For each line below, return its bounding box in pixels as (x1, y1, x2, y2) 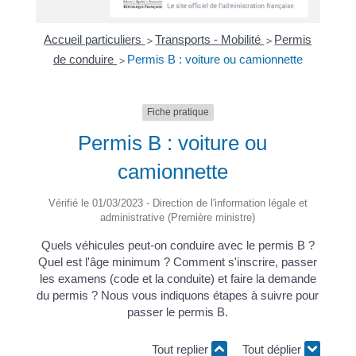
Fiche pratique (146, 106, 209, 118)
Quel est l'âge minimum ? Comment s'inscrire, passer (38, 254, 318, 269)
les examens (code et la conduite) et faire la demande (39, 271, 316, 285)
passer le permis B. (127, 304, 229, 319)
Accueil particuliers (44, 33, 145, 47)
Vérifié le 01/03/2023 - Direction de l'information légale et (48, 196, 308, 209)
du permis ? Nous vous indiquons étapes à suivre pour (37, 288, 319, 302)
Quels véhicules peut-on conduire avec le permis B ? (41, 238, 315, 252)
